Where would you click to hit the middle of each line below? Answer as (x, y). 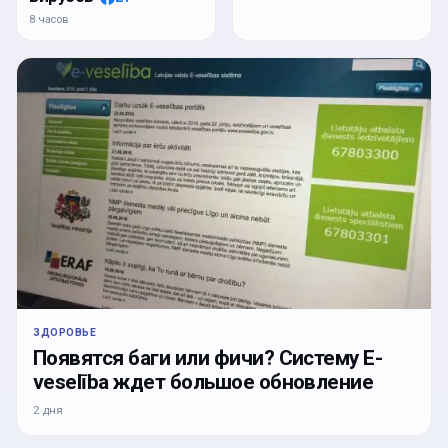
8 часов (49, 20)
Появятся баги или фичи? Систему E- (208, 358)
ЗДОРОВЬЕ (65, 332)
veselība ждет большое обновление (203, 382)
